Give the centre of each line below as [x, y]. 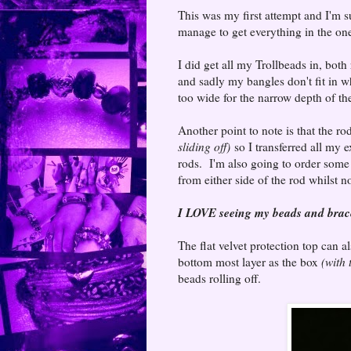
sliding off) [204, 146]
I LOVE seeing [216, 212]
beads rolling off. [219, 278]
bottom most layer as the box [250, 261]
